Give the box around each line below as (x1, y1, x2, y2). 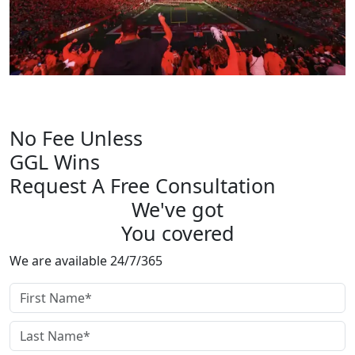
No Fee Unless (10, 124, 143, 151)
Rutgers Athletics (10, 95, 156, 121)
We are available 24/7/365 (10, 251, 162, 269)
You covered (120, 219, 235, 246)
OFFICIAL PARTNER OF (10, 73, 203, 99)
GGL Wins (10, 147, 100, 175)
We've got (132, 195, 223, 223)
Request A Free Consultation (10, 171, 276, 199)
